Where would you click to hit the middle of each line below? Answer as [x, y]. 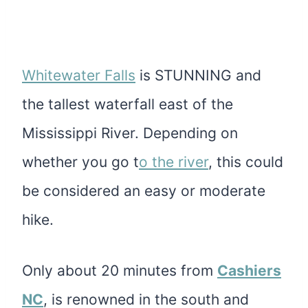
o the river [174, 162]
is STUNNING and [198, 76]
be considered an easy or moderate [144, 191]
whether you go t [80, 162]
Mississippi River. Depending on [130, 133]
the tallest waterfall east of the [128, 104]
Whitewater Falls [79, 76]
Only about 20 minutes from [120, 271]
